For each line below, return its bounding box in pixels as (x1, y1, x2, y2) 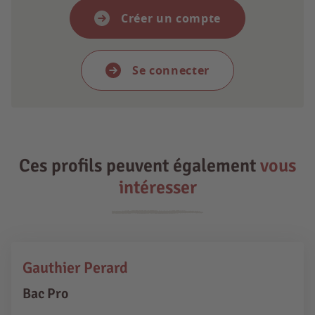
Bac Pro (22, 284, 68, 302)
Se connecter (132, 62, 210, 78)
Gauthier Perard (22, 257, 128, 277)
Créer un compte (121, 10, 221, 26)
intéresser (118, 176, 197, 199)
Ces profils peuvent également (19, 154, 260, 177)
